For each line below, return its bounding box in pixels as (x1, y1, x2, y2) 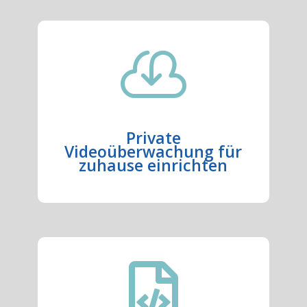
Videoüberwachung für (64, 140, 243, 162)
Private (125, 127, 181, 149)
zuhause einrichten (79, 154, 228, 176)
